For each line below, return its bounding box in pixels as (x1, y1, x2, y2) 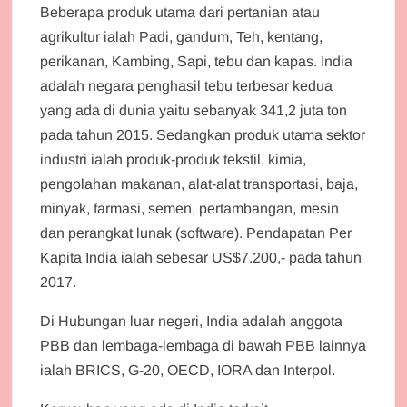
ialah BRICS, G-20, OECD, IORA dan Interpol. (40, 362, 336, 378)
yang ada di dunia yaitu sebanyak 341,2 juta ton (40, 102, 348, 118)
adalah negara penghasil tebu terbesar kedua (40, 77, 333, 94)
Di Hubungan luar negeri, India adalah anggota (40, 313, 343, 329)
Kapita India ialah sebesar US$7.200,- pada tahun (40, 249, 362, 265)
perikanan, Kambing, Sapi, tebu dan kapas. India (40, 53, 353, 69)
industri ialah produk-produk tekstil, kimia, (40, 151, 307, 167)
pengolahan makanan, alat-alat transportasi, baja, (40, 175, 359, 192)
